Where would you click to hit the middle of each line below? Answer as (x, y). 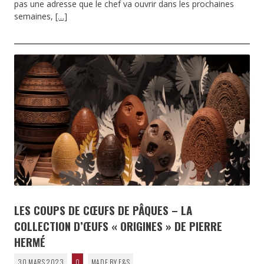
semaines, (35, 16)
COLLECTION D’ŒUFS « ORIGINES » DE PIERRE (118, 225)
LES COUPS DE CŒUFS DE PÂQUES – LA (103, 209)
